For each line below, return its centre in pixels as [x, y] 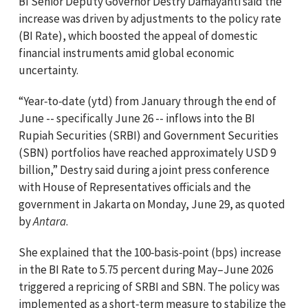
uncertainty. [48, 70]
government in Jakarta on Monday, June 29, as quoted [152, 204]
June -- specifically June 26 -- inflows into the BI [137, 118]
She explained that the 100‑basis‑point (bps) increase [150, 252]
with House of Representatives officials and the [135, 187]
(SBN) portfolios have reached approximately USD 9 [147, 152]
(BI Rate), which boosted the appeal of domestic [138, 35]
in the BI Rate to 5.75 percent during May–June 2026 [146, 269]
